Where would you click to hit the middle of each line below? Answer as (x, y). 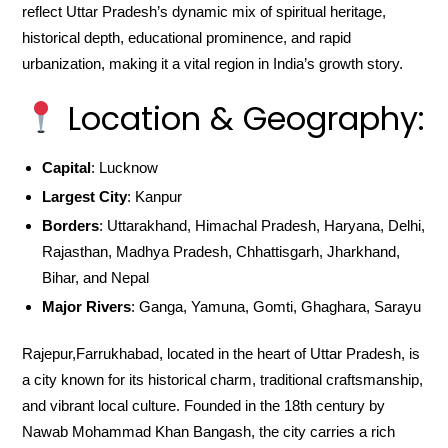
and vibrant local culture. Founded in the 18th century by (204, 405)
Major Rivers (87, 306)
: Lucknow (125, 167)
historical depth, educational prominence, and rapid (187, 37)
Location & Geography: (241, 118)
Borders (71, 225)
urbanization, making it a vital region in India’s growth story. (213, 63)
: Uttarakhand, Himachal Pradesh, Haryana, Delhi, (262, 225)
